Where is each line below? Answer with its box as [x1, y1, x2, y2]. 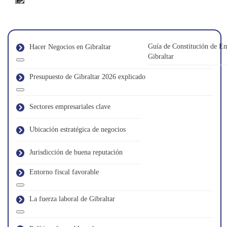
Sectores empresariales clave [29, 103, 110, 110]
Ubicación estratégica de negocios [29, 126, 126, 133]
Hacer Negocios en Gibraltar [29, 43, 111, 51]
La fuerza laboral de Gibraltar [29, 195, 115, 203]
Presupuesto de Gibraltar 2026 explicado [29, 73, 145, 81]
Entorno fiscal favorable [29, 168, 99, 176]
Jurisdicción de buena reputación [29, 148, 123, 156]
